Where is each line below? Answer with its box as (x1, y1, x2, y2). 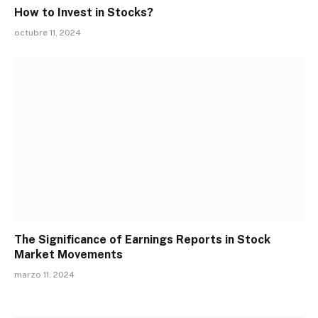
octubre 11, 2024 (14, 28, 81, 38)
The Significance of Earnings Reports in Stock (14, 232, 270, 246)
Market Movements (14, 247, 123, 261)
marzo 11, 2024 (14, 269, 75, 280)
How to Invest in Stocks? (14, 6, 153, 20)
